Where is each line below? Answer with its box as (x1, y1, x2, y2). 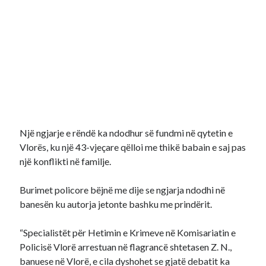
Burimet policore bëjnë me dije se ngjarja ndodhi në (20, 184, 226, 195)
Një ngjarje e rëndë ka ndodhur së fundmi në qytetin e (20, 127, 233, 138)
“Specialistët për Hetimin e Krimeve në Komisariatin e (20, 227, 236, 238)
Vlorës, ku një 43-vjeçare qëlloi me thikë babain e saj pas (20, 141, 246, 153)
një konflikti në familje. (20, 156, 112, 167)
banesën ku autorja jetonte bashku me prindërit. (20, 198, 213, 210)
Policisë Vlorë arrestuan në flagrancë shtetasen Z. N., (20, 241, 232, 252)
